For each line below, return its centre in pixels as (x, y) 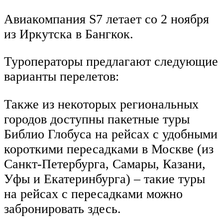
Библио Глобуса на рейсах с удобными (111, 134)
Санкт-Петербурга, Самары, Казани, (105, 164)
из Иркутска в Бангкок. (69, 34)
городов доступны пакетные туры (97, 119)
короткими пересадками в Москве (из (109, 149)
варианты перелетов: (61, 77)
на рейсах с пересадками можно (93, 194)
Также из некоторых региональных (101, 104)
